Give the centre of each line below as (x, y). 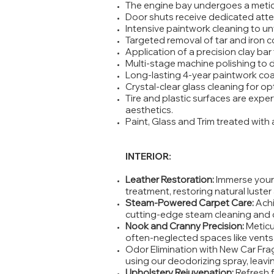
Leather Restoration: (171, 180)
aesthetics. (149, 110)
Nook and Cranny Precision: (186, 226)
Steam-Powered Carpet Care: (191, 203)
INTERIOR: (148, 156)
